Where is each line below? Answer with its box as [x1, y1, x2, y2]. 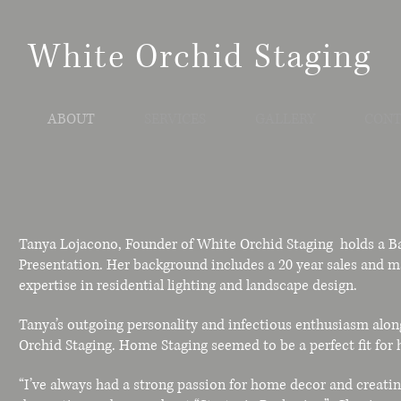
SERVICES [143, 109, 206, 129]
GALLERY [254, 109, 315, 129]
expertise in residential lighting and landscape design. [19, 276, 357, 295]
